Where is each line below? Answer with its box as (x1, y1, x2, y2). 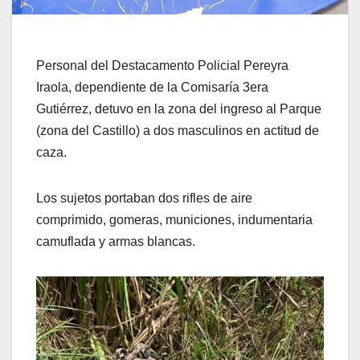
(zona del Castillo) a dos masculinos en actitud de (36, 124, 319, 138)
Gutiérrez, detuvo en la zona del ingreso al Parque (36, 102, 321, 117)
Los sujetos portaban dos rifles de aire (36, 191, 252, 206)
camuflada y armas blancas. (36, 235, 195, 249)
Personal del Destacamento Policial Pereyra (36, 59, 288, 73)
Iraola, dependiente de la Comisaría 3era (36, 80, 268, 95)
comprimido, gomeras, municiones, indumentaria (36, 213, 313, 227)
